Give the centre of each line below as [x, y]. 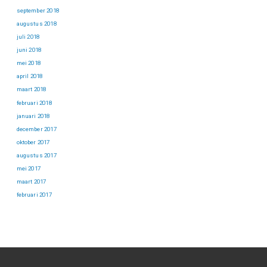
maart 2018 [31, 89]
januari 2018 [33, 116]
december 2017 [36, 129]
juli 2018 [28, 36]
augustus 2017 [36, 155]
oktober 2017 [33, 142]
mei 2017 [28, 169]
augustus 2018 [36, 23]
